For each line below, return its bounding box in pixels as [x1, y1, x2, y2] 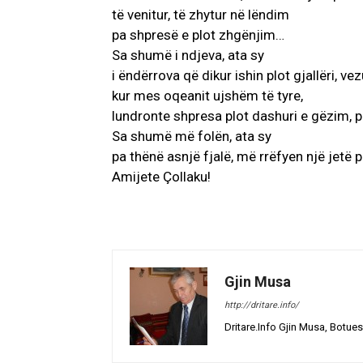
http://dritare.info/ [224, 300, 299, 311]
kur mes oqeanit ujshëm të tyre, [112, 88, 303, 105]
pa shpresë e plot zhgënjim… [112, 27, 284, 44]
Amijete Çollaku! [112, 169, 211, 186]
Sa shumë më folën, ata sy [112, 128, 271, 145]
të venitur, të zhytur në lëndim [112, 6, 289, 23]
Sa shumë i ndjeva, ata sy [112, 47, 264, 64]
